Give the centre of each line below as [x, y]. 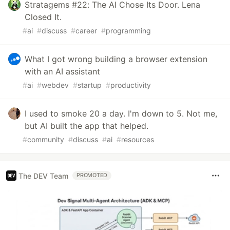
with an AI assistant [62, 72]
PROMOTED [92, 176]
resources [138, 140]
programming [128, 31]
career [86, 31]
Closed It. [43, 17]
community [46, 140]
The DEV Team [43, 176]
